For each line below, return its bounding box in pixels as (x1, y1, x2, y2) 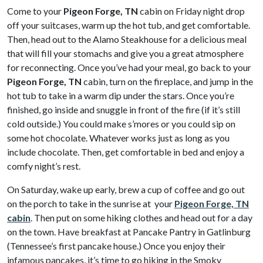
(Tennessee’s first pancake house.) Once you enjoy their (7, 240, 225, 251)
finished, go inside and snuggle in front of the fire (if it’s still (7, 104, 240, 115)
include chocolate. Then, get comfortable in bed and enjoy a (7, 146, 244, 157)
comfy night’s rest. (7, 160, 80, 171)
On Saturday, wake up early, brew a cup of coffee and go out (7, 184, 245, 195)
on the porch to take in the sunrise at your (7, 198, 174, 209)
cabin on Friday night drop (138, 5, 245, 16)
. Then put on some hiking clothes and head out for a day (31, 212, 252, 223)
